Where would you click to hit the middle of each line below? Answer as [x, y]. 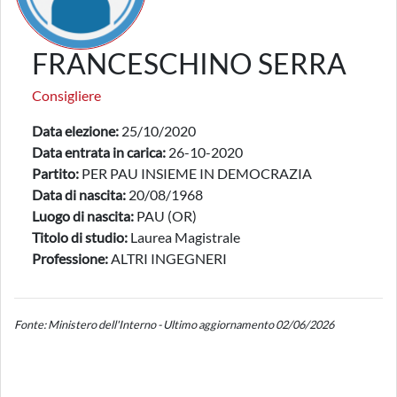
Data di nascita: [79, 195]
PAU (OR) [165, 216]
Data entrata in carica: [99, 152]
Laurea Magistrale [184, 237]
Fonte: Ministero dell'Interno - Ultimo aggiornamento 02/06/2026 [174, 324]
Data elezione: [75, 131]
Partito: [55, 173]
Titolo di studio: [80, 237]
